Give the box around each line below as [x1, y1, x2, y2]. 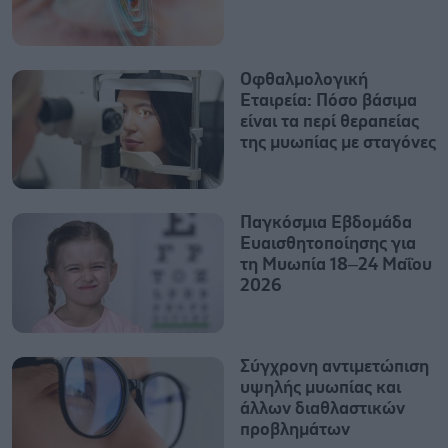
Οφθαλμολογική [240, 71, 368, 89]
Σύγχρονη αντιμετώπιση [240, 357, 429, 376]
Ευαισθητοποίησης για [240, 235, 416, 254]
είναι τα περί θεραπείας [240, 113, 419, 131]
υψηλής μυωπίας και [240, 378, 401, 397]
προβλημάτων [240, 420, 350, 439]
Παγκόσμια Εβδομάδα [240, 214, 412, 233]
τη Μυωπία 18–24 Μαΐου [240, 256, 432, 275]
